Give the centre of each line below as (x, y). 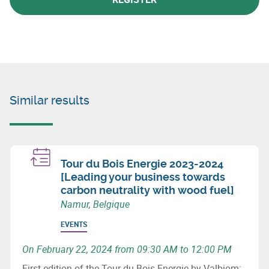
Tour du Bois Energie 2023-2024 (142, 163)
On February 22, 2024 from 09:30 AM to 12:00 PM (127, 249)
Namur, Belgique (95, 204)
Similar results (50, 100)
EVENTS (74, 224)
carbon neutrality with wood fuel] (147, 190)
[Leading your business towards (143, 177)
